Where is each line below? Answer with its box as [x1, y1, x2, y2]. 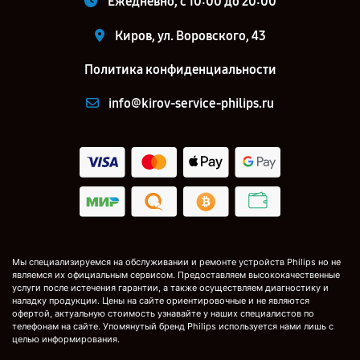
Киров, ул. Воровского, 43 [114, 28, 266, 43]
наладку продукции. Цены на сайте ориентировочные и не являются [12, 295, 309, 307]
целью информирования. [12, 333, 120, 346]
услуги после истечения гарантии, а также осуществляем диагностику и [12, 282, 329, 294]
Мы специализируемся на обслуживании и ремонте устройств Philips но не [12, 256, 341, 268]
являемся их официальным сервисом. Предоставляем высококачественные [12, 269, 340, 281]
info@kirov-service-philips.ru [108, 96, 274, 111]
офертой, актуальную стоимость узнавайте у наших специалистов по [12, 308, 314, 320]
